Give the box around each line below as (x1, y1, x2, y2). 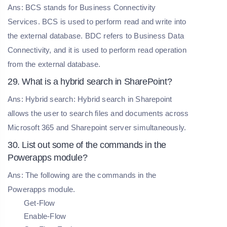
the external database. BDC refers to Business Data (8, 31, 184, 40)
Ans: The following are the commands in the (8, 170, 157, 179)
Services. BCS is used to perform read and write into (8, 17, 186, 26)
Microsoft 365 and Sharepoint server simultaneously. (8, 123, 186, 132)
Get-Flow (24, 198, 55, 207)
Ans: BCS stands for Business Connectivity (8, 3, 156, 12)
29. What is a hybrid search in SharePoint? (8, 76, 172, 87)
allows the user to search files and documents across (8, 108, 189, 118)
